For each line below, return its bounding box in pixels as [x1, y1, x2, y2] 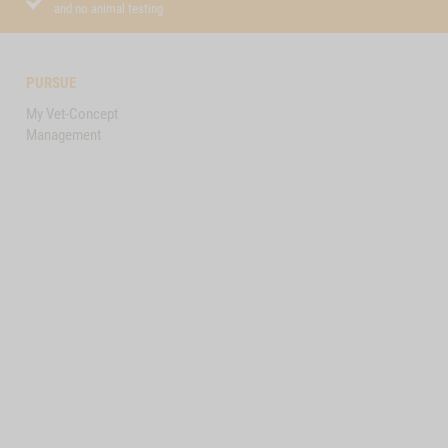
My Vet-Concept [26, 105, 118, 123]
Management [26, 126, 101, 144]
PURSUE [26, 74, 76, 92]
